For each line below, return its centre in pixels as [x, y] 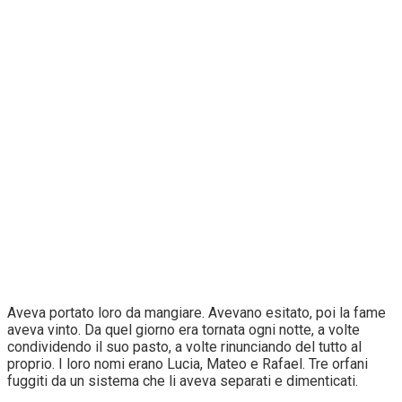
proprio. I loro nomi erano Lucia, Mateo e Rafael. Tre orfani [188, 363]
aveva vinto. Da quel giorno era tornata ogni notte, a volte [184, 329]
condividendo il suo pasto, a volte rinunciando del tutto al [184, 346]
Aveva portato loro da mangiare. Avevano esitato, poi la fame [197, 312]
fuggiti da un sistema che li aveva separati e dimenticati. [183, 380]
